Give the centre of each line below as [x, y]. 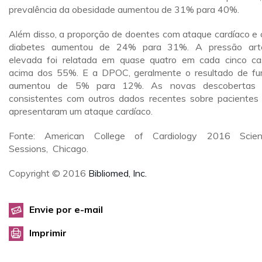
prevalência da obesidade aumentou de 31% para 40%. [124, 9]
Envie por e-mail [66, 209]
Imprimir [48, 233]
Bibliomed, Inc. [118, 173]
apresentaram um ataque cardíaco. [81, 111]
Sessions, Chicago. [49, 149]
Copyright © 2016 [49, 173]
